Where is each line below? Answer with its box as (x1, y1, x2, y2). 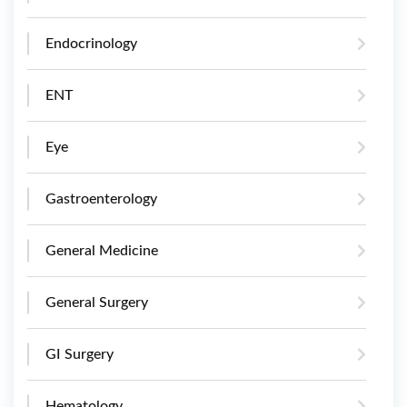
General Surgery (45, 294, 148, 310)
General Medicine (45, 243, 158, 258)
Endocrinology (45, 35, 137, 51)
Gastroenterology (45, 191, 157, 206)
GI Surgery (45, 346, 114, 362)
